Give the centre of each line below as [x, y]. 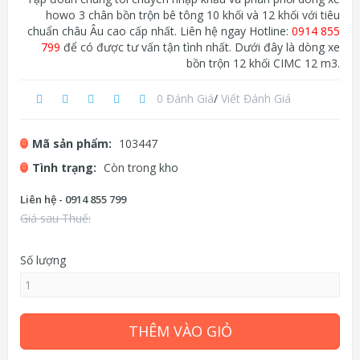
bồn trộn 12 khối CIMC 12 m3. [263, 63]
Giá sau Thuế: [55, 218]
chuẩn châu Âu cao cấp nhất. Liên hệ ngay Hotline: [160, 31]
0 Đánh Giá [185, 98]
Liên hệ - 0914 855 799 [73, 199]
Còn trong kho [141, 168]
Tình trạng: [66, 168]
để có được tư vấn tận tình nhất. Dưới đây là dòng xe [200, 47]
